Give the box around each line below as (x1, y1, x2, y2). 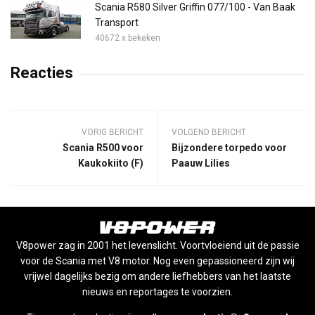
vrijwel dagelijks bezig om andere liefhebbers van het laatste (24, 271, 291, 283)
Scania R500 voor (63, 142, 143, 154)
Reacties (11, 64, 73, 82)
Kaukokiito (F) (78, 157, 143, 169)
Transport (95, 17, 139, 29)
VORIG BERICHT (82, 127, 143, 138)
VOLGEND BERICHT (172, 127, 246, 138)
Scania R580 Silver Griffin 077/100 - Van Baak (95, 1, 295, 13)
